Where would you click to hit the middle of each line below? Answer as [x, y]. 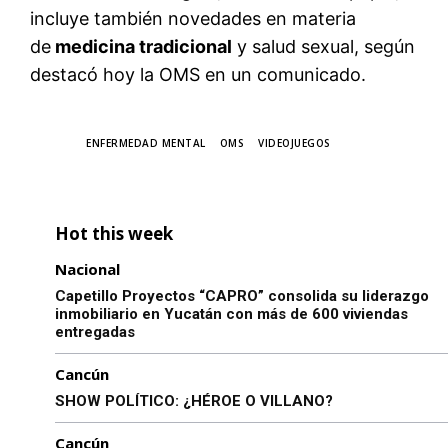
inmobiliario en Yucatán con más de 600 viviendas [231, 314]
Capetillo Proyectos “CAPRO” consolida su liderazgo [242, 296]
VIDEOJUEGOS [294, 143]
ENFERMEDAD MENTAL [146, 143]
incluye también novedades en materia [193, 19]
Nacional [87, 269]
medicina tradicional [141, 47]
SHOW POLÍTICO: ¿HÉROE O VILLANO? [194, 401]
